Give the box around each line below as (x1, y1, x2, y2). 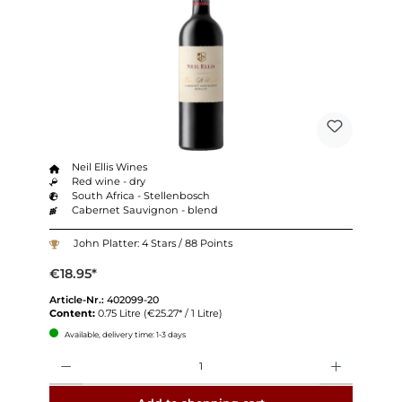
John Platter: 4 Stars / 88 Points (73, 236, 232, 249)
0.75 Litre (97, 307, 144, 320)
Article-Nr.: (48, 293, 107, 307)
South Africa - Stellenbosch (72, 189, 211, 203)
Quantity (48, 348, 86, 359)
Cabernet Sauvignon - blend (72, 204, 219, 217)
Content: (48, 307, 98, 320)
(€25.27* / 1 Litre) (143, 307, 223, 320)
